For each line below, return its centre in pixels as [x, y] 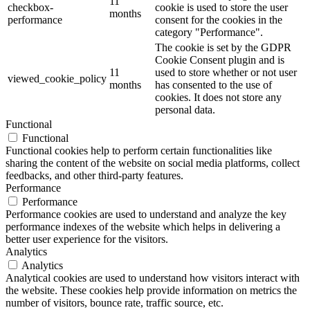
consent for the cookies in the [219, 20]
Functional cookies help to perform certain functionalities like [139, 151]
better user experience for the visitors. [87, 239]
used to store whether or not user [226, 73]
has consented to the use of [213, 85]
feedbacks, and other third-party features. [94, 176]
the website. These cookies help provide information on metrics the [151, 291]
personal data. [185, 110]
